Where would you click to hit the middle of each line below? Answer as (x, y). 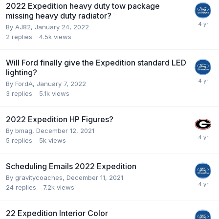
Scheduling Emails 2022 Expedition (71, 166)
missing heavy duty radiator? (59, 15)
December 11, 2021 (95, 177)
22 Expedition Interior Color (57, 213)
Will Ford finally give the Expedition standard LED (96, 62)
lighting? (22, 72)
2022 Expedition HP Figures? (60, 119)
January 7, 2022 (61, 83)
